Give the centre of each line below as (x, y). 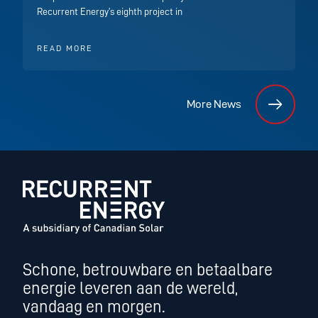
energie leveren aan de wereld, (131, 289)
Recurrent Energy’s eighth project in (110, 11)
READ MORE (65, 48)
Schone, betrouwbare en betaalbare (148, 270)
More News (214, 104)
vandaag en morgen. (94, 307)
